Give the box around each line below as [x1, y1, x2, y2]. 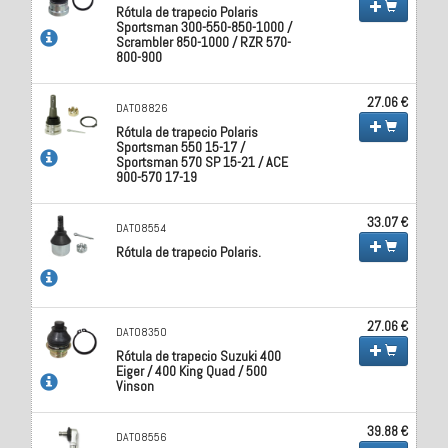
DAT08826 [116, 99, 169, 116]
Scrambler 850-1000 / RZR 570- [116, 32, 292, 51]
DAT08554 [116, 219, 167, 236]
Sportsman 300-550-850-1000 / [116, 17, 293, 36]
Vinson [116, 376, 155, 395]
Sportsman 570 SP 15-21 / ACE [116, 152, 289, 171]
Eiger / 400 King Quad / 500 [116, 361, 268, 380]
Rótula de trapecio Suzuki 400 [116, 346, 282, 365]
